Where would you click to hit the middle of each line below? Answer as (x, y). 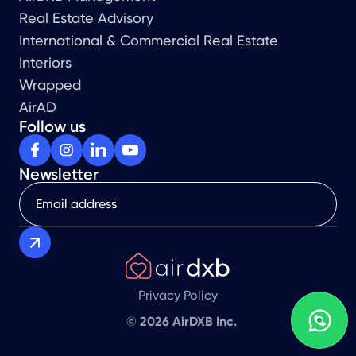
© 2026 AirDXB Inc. (181, 321)
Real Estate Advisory (86, 17)
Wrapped (50, 84)
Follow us (52, 126)
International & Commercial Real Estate (149, 40)
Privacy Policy (178, 295)
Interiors (45, 62)
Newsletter (59, 174)
